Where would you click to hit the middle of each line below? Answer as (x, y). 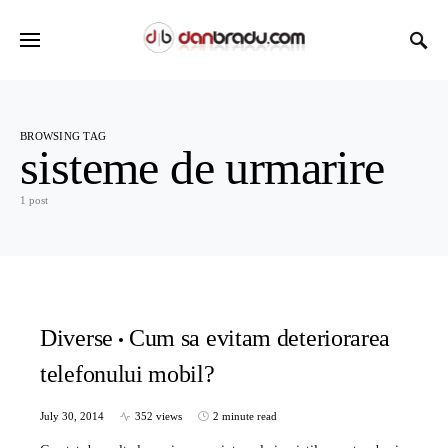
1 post (34, 200)
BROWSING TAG (63, 136)
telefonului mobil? (127, 374)
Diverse (76, 338)
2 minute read (245, 416)
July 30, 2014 (72, 416)
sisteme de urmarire (202, 167)
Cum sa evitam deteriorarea (259, 338)
